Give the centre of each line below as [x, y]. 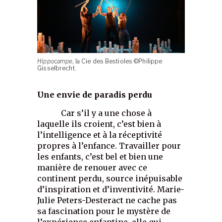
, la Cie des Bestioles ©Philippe [117, 62]
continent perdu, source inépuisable [110, 179]
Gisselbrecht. [57, 69]
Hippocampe [55, 62]
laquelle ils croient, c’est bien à [99, 124]
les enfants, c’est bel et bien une [100, 157]
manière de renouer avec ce [92, 168]
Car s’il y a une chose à [95, 113]
